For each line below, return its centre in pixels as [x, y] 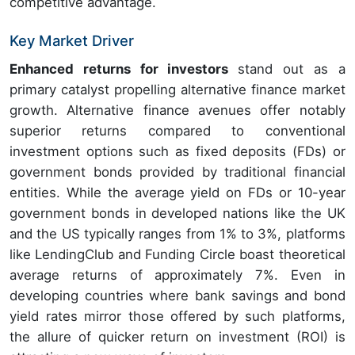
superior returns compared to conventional [177, 130]
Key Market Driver [72, 40]
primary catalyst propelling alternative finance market [177, 89]
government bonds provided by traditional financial [177, 172]
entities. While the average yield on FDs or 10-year [177, 192]
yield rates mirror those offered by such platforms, [177, 316]
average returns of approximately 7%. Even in [177, 275]
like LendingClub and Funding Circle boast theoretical [177, 254]
